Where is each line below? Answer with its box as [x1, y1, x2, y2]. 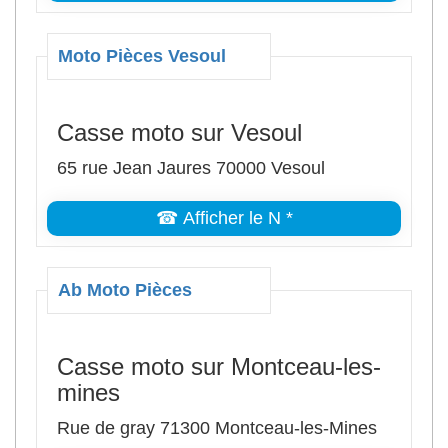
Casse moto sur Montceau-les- [57, 353, 381, 380]
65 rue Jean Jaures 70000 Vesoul [57, 158, 325, 178]
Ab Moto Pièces [58, 280, 192, 300]
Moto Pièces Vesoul [58, 46, 226, 66]
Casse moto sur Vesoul [57, 119, 302, 146]
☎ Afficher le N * [155, 208, 293, 228]
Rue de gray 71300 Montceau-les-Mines [57, 418, 377, 438]
